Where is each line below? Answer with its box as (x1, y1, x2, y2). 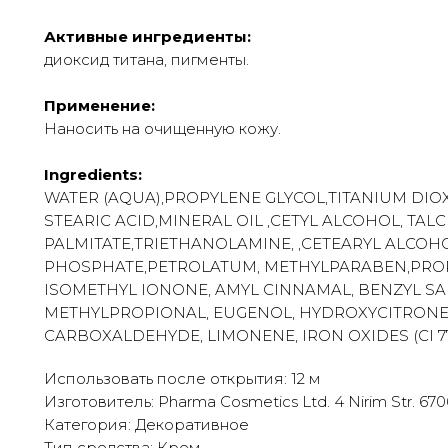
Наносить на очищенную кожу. (44, 118, 281, 138)
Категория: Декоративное (44, 414, 249, 434)
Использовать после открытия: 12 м (44, 368, 321, 388)
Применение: (44, 95, 155, 115)
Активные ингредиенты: (44, 26, 251, 46)
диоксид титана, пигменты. (44, 49, 249, 69)
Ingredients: (44, 164, 142, 184)
